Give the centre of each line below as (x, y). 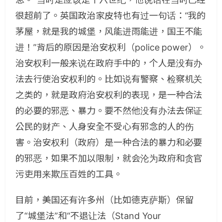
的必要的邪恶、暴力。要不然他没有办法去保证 (109, 111)
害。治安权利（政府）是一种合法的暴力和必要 (109, 142)
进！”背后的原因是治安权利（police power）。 (111, 47)
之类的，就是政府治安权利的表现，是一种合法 (109, 95)
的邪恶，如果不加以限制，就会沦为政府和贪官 (109, 158)
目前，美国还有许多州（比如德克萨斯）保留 (105, 200)
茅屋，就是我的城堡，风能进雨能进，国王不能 (109, 31)
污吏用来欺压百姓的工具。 (69, 174)
